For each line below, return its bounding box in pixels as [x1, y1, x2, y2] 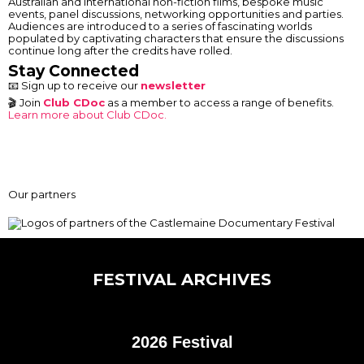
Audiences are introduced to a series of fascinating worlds [8, 19, 312, 32]
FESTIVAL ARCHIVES [93, 270, 271, 290]
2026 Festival [131, 333, 233, 352]
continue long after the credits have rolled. [8, 44, 232, 57]
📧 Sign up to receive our [8, 78, 141, 92]
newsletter [141, 78, 206, 92]
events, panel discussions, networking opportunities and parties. [8, 7, 344, 20]
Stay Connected [8, 61, 139, 80]
